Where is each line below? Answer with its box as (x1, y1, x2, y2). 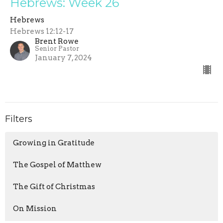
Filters (5, 113, 32, 125)
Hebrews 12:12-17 (10, 27, 74, 36)
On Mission (13, 204, 57, 213)
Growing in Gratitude (13, 138, 95, 147)
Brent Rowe (35, 37, 79, 46)
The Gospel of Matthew (13, 160, 102, 169)
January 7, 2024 (35, 53, 92, 63)
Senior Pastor (35, 45, 79, 53)
